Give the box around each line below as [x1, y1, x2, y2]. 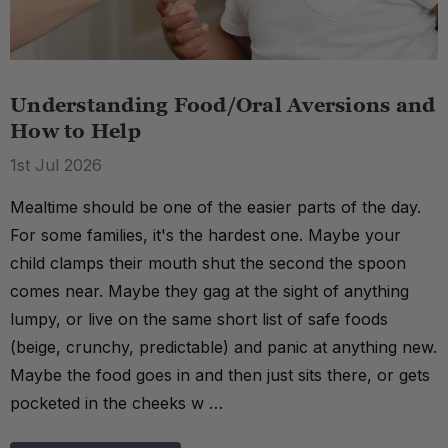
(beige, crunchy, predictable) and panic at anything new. [10, 337, 437, 358]
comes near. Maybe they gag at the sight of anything [10, 281, 409, 302]
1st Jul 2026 [10, 155, 102, 176]
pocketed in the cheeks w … [10, 393, 223, 414]
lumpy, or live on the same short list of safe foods [10, 309, 388, 330]
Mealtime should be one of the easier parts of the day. [10, 197, 421, 218]
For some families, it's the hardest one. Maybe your [10, 225, 401, 246]
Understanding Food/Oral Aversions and [10, 94, 436, 117]
